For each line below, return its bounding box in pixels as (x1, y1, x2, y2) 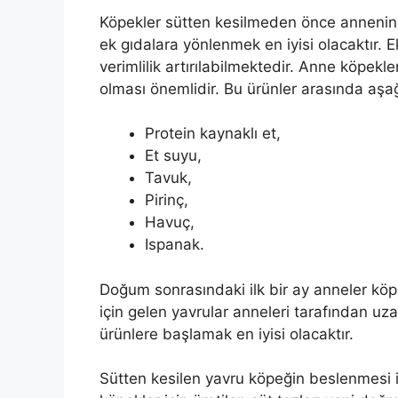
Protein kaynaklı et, (145, 124, 281, 143)
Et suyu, (145, 147, 202, 165)
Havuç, (145, 213, 195, 232)
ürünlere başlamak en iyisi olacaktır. (99, 324, 354, 343)
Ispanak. (145, 235, 204, 254)
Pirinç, (145, 191, 188, 210)
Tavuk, (145, 169, 192, 187)
